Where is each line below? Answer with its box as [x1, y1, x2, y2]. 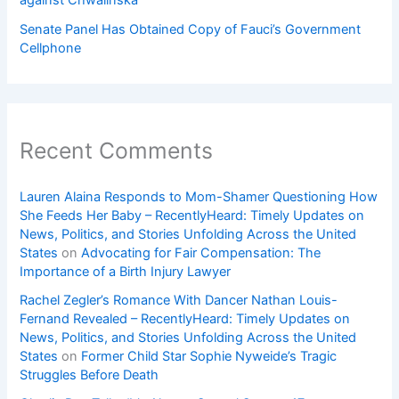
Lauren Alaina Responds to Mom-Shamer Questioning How [20, 189, 379, 206]
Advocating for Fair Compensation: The [81, 245, 322, 262]
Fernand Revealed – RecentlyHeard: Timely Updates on [20, 311, 351, 328]
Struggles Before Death [20, 367, 159, 384]
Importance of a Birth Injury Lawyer [20, 264, 232, 281]
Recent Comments [20, 137, 214, 165]
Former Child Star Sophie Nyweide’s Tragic [81, 348, 338, 365]
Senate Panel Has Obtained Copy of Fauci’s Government [20, 20, 362, 37]
